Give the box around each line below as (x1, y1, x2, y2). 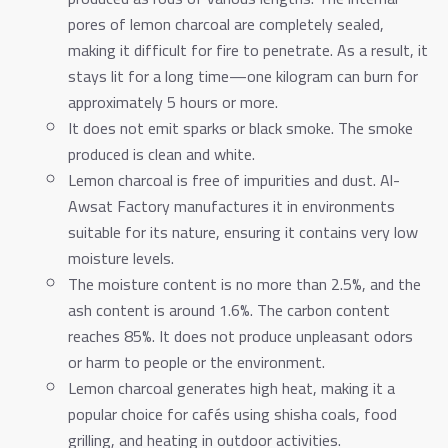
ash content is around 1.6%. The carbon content (68, 294, 390, 325)
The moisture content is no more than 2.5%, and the (68, 268, 421, 299)
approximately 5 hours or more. (68, 86, 278, 117)
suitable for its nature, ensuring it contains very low (68, 216, 418, 247)
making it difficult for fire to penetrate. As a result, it (68, 34, 428, 65)
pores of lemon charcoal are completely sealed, (68, 8, 384, 39)
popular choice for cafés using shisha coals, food (68, 398, 397, 429)
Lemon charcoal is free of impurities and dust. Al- (68, 164, 400, 195)
